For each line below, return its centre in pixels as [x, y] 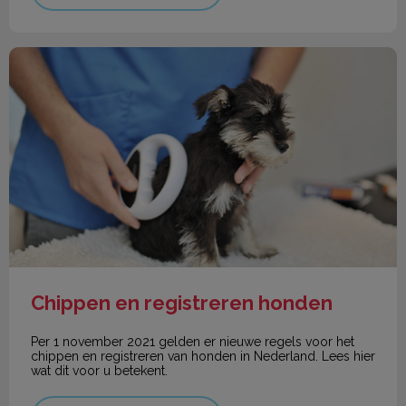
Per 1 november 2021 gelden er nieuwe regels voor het [193, 341]
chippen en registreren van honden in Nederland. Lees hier [203, 356]
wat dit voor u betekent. [99, 370]
